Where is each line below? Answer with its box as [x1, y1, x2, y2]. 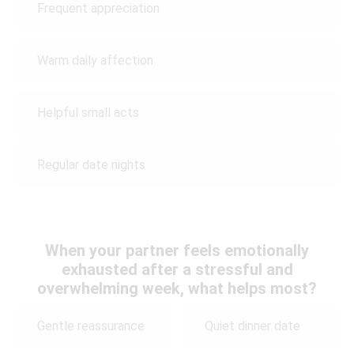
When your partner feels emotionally [45, 240, 309, 260]
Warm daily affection [37, 53, 153, 69]
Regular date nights [37, 157, 145, 173]
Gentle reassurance [37, 318, 145, 334]
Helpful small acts [37, 105, 139, 121]
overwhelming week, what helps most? [37, 278, 317, 298]
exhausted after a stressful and [61, 259, 293, 279]
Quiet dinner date [205, 318, 301, 334]
